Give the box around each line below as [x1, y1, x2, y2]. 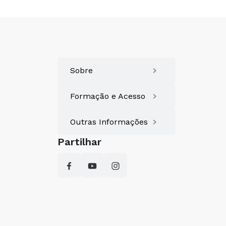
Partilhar [58, 136, 101, 148]
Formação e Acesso [70, 91, 145, 101]
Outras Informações [70, 117, 148, 127]
